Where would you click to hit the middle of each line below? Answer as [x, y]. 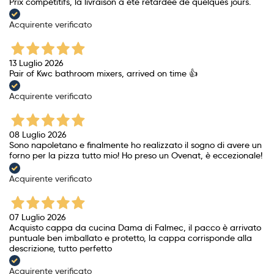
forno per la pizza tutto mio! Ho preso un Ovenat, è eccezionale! [136, 156]
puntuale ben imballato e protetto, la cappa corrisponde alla [131, 238]
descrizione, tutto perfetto [61, 248]
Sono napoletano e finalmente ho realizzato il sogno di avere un [135, 145]
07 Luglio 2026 [38, 217]
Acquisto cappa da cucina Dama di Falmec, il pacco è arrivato [135, 227]
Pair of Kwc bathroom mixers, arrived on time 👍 [103, 74]
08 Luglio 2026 [38, 135]
